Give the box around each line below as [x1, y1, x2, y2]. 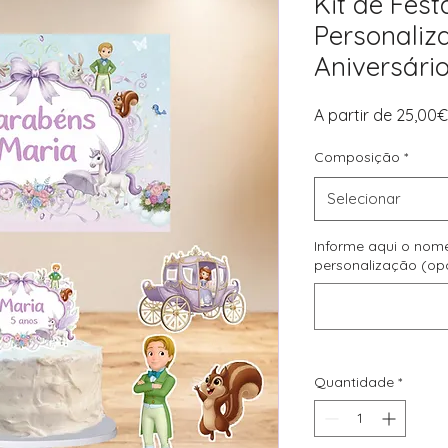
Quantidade [314, 373, 394, 391]
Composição [314, 148, 400, 166]
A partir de [314, 105, 396, 125]
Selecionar [327, 189, 401, 208]
